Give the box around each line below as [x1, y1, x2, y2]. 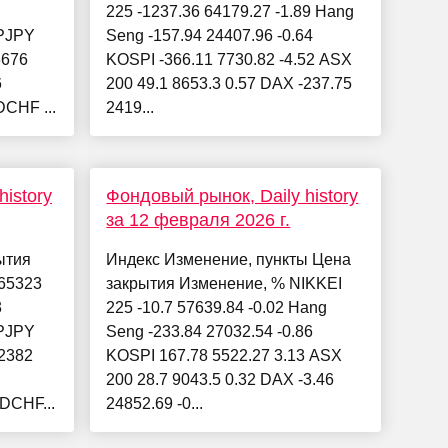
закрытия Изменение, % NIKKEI [106, 275, 343, 293]
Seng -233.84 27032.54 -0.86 [106, 323, 314, 341]
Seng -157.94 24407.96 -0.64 [106, 27, 314, 45]
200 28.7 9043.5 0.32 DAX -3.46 [106, 371, 335, 389]
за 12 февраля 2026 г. [106, 210, 291, 231]
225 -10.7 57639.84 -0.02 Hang [106, 299, 328, 317]
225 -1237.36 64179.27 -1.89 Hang [106, 3, 355, 21]
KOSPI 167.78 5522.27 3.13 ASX [106, 347, 343, 365]
